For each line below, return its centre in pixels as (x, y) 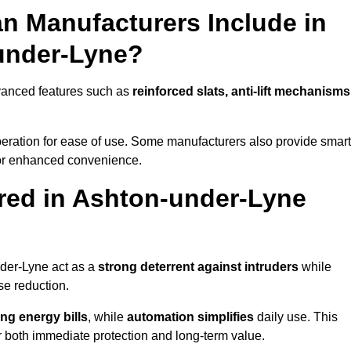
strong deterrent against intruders (198, 267)
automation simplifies (190, 317)
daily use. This (296, 317)
